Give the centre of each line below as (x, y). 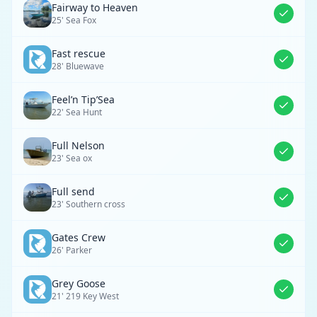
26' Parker (72, 250)
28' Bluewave (78, 66)
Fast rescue (79, 53)
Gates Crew (79, 237)
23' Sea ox (72, 158)
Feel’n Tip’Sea (83, 99)
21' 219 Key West (85, 296)
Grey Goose (79, 283)
